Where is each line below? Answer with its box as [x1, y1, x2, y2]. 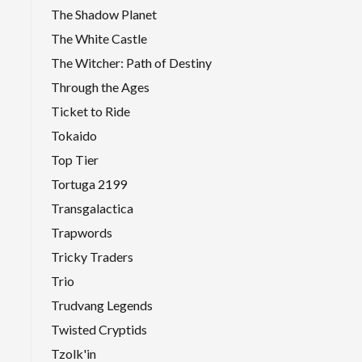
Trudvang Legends [51, 297, 153, 313]
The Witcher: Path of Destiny [51, 54, 212, 70]
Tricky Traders [51, 248, 133, 264]
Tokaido [51, 127, 97, 143]
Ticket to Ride [51, 103, 130, 119]
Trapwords [51, 224, 112, 240]
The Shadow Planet [51, 6, 157, 22]
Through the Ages [51, 78, 149, 95]
